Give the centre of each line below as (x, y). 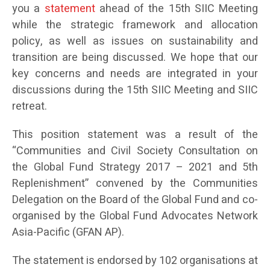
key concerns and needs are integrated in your (135, 74)
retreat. (30, 106)
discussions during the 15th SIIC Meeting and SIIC (135, 90)
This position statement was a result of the (135, 135)
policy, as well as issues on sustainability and (135, 41)
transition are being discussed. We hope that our (135, 58)
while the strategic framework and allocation (135, 25)
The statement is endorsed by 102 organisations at (135, 261)
